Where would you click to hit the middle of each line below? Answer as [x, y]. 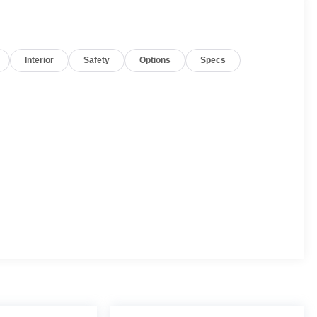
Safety [97, 60]
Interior [40, 60]
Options [155, 60]
